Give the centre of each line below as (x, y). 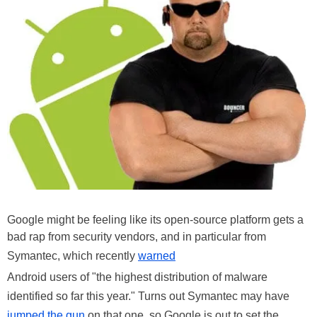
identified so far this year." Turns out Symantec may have (148, 296)
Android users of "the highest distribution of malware (137, 277)
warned (157, 255)
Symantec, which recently (73, 255)
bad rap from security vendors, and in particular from (137, 236)
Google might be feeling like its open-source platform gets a (155, 219)
